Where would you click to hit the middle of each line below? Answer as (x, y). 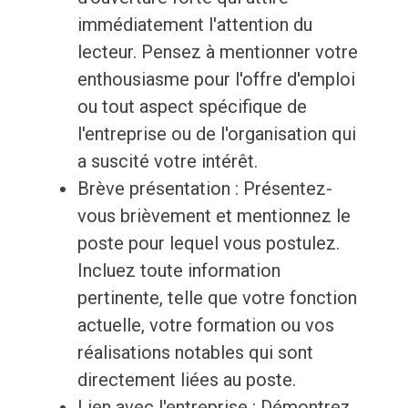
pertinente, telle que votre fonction (217, 298)
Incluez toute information (178, 271)
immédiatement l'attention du (194, 25)
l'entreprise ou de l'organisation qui (216, 134)
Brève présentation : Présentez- (204, 189)
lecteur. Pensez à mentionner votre (217, 52)
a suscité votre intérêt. (167, 162)
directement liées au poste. (186, 380)
